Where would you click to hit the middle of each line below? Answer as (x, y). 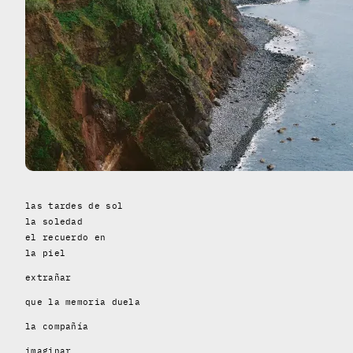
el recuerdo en (66, 237)
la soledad (54, 221)
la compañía (57, 326)
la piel (46, 253)
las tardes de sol (74, 205)
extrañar (48, 277)
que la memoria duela (83, 301)
